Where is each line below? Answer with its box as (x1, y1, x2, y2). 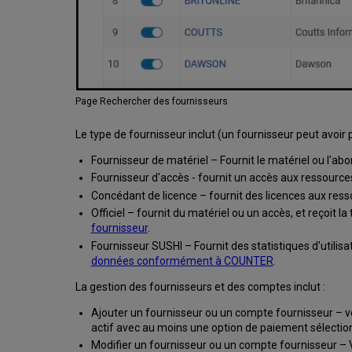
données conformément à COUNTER (90, 254, 273, 267)
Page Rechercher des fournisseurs (75, 95, 228, 107)
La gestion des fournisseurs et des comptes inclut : (75, 280, 325, 293)
